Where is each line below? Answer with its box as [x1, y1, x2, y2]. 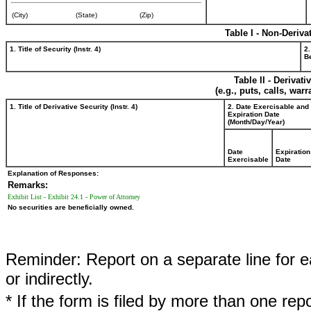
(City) [12, 11, 28, 19]
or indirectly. [6, 269, 93, 288]
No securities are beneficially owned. [8, 203, 134, 211]
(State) [76, 11, 97, 19]
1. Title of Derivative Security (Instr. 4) [10, 103, 137, 110]
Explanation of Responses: [8, 169, 99, 177]
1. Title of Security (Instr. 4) [10, 45, 101, 53]
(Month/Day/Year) [228, 118, 285, 126]
